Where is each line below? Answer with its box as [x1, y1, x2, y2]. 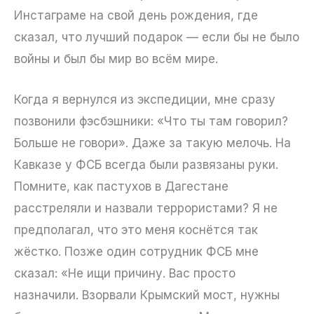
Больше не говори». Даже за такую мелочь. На [14, 135, 291, 150]
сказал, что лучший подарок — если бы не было [14, 29, 299, 44]
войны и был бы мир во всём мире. [14, 51, 218, 66]
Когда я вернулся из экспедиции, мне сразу [14, 92, 275, 107]
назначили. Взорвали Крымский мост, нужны [14, 287, 280, 302]
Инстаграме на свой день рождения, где [14, 8, 258, 22]
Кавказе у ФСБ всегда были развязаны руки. [14, 157, 278, 172]
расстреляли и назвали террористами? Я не [14, 200, 278, 215]
